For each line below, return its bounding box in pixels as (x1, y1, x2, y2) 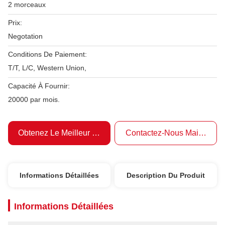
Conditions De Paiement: (8, 50, 87, 58)
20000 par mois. (8, 95, 60, 103)
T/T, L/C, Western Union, (8, 64, 86, 72)
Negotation (8, 32, 43, 40)
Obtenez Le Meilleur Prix (18, 129, 106, 137)
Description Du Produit (127, 171, 205, 179)
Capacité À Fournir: (8, 82, 70, 90)
